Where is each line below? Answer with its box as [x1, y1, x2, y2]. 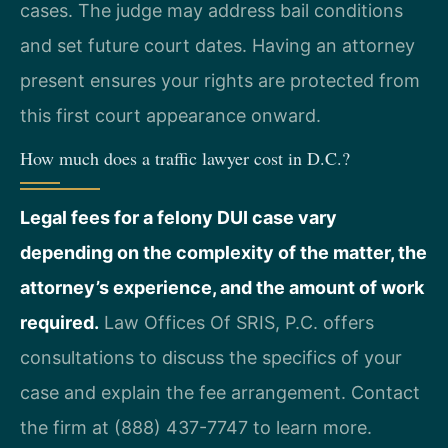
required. [20, 311, 99, 333]
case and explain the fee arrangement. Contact [20, 381, 420, 403]
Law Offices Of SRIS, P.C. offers [99, 311, 374, 333]
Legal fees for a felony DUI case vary [20, 206, 337, 228]
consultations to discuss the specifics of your [20, 346, 402, 368]
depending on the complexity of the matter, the [20, 241, 427, 263]
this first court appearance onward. [20, 105, 321, 127]
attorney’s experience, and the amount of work [20, 276, 424, 298]
